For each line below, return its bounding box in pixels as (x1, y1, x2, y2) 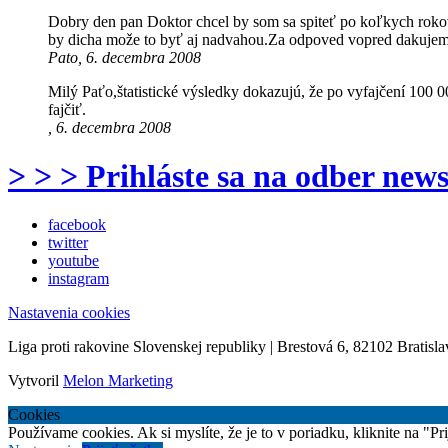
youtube (48, 252, 99, 270)
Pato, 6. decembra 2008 (48, 48, 201, 66)
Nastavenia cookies (8, 304, 130, 322)
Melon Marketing (63, 372, 173, 390)
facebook (48, 216, 106, 234)
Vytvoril (8, 372, 63, 390)
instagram (48, 270, 109, 288)
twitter (48, 234, 88, 252)
